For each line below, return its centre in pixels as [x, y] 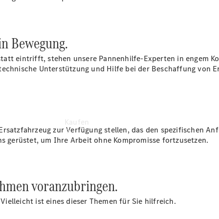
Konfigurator [87, 20]
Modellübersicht [93, 211]
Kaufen [77, 122]
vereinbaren [86, 10]
